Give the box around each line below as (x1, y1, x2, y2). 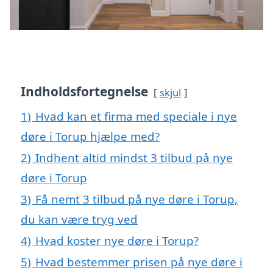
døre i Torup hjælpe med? (21, 129, 160, 144)
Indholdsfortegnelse (21, 83, 148, 101)
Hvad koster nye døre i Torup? (35, 233, 199, 249)
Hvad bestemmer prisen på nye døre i (35, 254, 243, 270)
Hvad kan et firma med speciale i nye (35, 108, 237, 124)
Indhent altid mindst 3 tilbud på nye (35, 150, 233, 166)
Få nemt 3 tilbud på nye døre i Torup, (35, 191, 238, 207)
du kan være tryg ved (21, 211, 138, 227)
